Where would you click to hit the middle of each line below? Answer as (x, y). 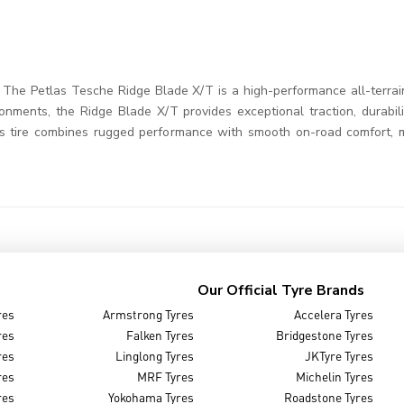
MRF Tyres (165, 377)
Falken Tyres (160, 335)
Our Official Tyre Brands (281, 290)
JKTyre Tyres (340, 356)
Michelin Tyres (335, 377)
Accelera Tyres (334, 315)
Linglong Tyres (154, 356)
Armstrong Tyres (148, 315)
